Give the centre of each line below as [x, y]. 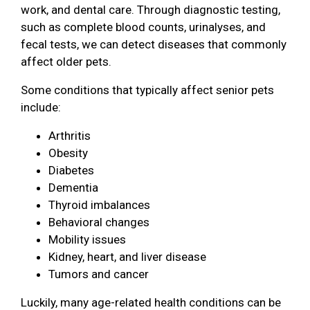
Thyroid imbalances [99, 204]
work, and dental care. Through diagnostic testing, [151, 9]
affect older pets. [67, 61]
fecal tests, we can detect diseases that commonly [154, 44]
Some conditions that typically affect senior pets [147, 90]
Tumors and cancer [100, 274]
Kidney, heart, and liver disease [127, 256]
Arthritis [71, 135]
